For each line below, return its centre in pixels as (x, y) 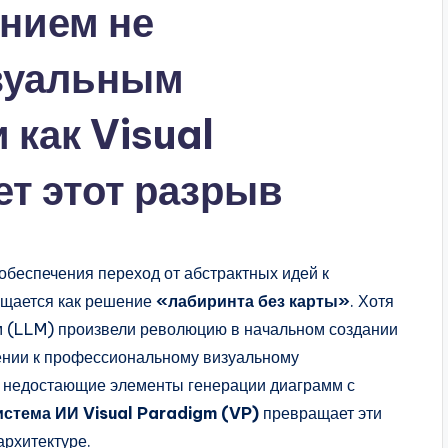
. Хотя (372, 301)
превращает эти (320, 413)
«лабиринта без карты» (253, 301)
